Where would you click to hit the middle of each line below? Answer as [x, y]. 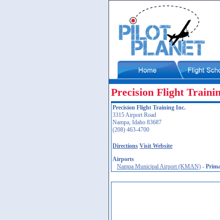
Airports [123, 159]
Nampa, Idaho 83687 [137, 122]
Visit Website [156, 146]
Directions [125, 146]
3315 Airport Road [134, 115]
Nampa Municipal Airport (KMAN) [159, 166]
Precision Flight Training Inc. [149, 108]
